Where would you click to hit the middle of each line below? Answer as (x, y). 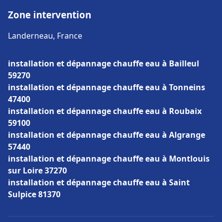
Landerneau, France (45, 36)
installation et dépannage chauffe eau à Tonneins (107, 87)
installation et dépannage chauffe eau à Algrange (107, 135)
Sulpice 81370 (34, 194)
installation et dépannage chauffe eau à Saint (99, 182)
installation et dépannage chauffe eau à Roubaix (105, 111)
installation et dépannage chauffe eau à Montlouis (109, 159)
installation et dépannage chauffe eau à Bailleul (104, 63)
